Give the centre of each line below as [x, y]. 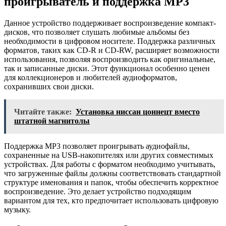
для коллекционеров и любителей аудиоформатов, [91, 77]
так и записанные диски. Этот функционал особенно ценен [107, 68]
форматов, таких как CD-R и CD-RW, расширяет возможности [112, 50]
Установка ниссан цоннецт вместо [138, 111]
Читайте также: [43, 111]
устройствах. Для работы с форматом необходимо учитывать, [110, 164]
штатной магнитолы [52, 121]
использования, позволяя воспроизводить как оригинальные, [110, 59]
